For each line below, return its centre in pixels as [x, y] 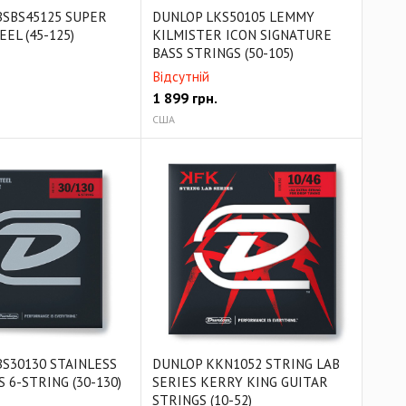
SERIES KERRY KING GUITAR [241, 382]
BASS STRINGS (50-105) [223, 53]
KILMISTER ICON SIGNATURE [242, 35]
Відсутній [181, 77]
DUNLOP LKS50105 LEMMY [234, 17]
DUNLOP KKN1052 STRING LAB [246, 364]
